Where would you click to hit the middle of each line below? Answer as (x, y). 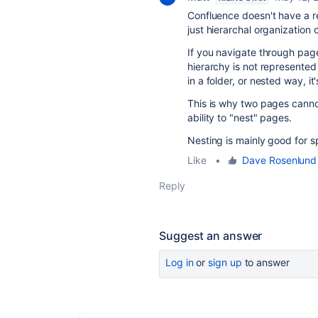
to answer (265, 262)
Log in (180, 262)
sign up (225, 262)
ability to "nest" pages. (240, 117)
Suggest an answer (211, 236)
